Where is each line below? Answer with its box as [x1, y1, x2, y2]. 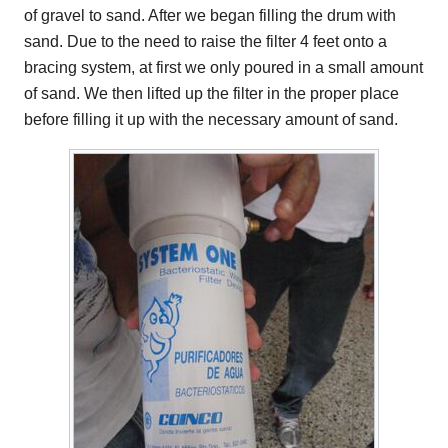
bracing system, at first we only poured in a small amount [24, 59, 423, 77]
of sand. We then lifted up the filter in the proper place [24, 85, 399, 103]
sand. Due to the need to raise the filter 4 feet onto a [24, 33, 387, 51]
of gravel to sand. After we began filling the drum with [24, 7, 396, 25]
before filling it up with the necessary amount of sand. [24, 111, 398, 129]
